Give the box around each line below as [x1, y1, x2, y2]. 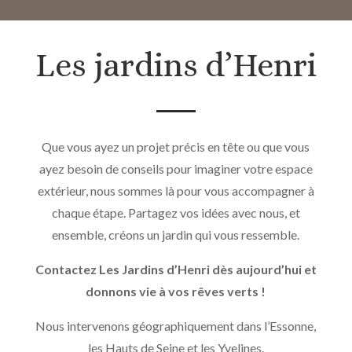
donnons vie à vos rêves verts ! [86, 284, 266, 299]
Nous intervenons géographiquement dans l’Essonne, [35, 318, 317, 333]
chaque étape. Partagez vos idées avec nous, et [51, 205, 300, 220]
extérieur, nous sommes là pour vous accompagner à [37, 183, 314, 198]
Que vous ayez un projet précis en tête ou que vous [42, 139, 310, 154]
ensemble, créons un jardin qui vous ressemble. [52, 227, 300, 242]
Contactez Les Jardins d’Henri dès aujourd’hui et [35, 262, 317, 277]
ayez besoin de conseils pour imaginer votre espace [38, 161, 313, 176]
